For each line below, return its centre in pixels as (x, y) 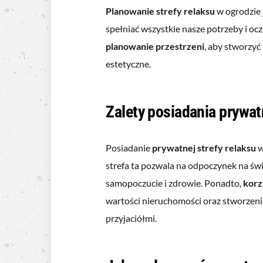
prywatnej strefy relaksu (204, 147)
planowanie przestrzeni (155, 46)
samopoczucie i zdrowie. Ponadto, (175, 183)
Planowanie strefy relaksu (161, 11)
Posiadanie (129, 147)
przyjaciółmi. (131, 218)
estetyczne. (129, 63)
